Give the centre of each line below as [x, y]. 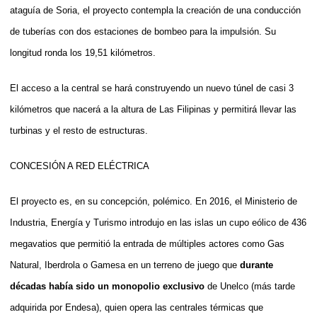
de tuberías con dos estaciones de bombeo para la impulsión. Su [143, 31]
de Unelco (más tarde [250, 286]
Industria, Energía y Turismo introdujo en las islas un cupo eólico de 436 [158, 222]
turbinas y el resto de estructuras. [79, 130]
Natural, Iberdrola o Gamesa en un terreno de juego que [125, 265]
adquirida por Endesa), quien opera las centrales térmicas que [137, 307]
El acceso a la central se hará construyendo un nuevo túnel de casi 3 [152, 88]
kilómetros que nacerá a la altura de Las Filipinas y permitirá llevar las [153, 109]
